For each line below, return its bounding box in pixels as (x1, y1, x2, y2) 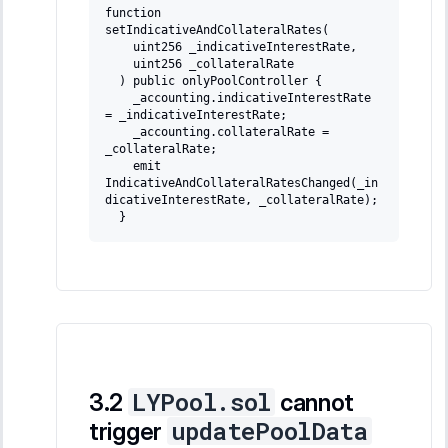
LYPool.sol (131, 385, 272, 418)
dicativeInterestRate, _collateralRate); (105, 192, 378, 207)
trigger (89, 416, 167, 446)
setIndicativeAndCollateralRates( (105, 22, 329, 37)
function (105, 5, 161, 20)
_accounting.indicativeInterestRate (112, 90, 371, 105)
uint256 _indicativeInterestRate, (112, 39, 357, 54)
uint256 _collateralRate (112, 56, 294, 71)
